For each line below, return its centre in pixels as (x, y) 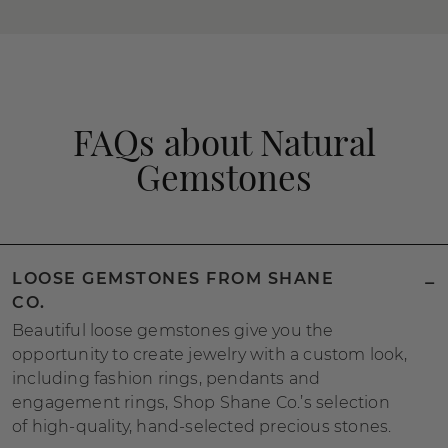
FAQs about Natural (224, 141)
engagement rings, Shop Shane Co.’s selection (201, 402)
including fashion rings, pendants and (166, 378)
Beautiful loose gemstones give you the (173, 330)
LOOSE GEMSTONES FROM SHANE (173, 278)
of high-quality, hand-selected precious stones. (202, 426)
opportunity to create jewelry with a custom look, (209, 354)
